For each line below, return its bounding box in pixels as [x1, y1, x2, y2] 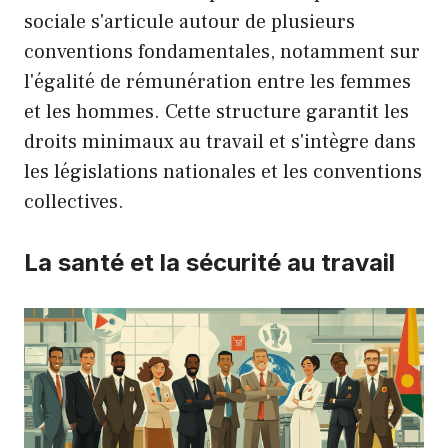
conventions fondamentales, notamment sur [24, 39, 420, 66]
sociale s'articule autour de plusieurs [24, 9, 355, 36]
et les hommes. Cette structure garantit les [24, 99, 409, 126]
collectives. [24, 189, 124, 216]
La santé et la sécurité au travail [24, 248, 395, 278]
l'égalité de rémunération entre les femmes [24, 69, 411, 96]
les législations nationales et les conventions [24, 159, 422, 186]
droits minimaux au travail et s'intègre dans [24, 129, 416, 156]
